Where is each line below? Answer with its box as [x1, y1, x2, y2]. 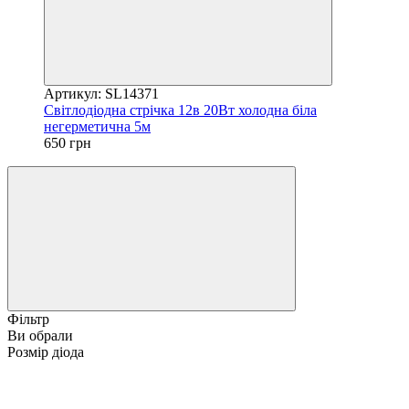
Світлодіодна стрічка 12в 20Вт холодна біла [44, 101, 317, 118]
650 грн [44, 134, 91, 151]
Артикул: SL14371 [44, 85, 159, 101]
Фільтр [7, 310, 49, 327]
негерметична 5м [44, 118, 151, 134]
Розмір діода [7, 343, 84, 360]
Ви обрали [7, 327, 73, 343]
